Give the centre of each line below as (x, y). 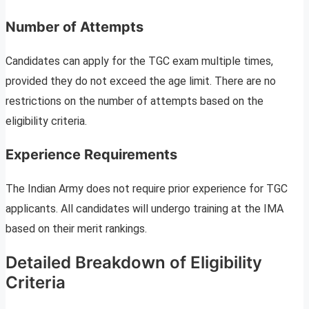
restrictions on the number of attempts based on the (134, 101)
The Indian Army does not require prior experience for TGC (147, 189)
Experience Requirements (91, 155)
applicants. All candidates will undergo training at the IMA (144, 209)
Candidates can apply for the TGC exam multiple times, (139, 61)
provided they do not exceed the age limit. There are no (141, 81)
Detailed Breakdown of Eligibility (134, 263)
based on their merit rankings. (76, 229)
